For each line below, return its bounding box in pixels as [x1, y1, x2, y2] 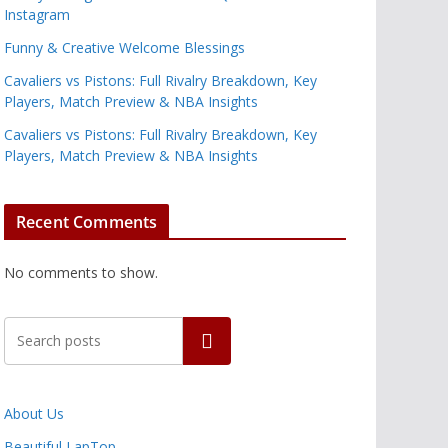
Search [181, 330, 233, 352]
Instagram [4, 5, 70, 24]
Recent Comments [16, 211, 158, 233]
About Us [4, 404, 64, 423]
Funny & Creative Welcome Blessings [4, 38, 245, 57]
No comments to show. [4, 263, 158, 282]
